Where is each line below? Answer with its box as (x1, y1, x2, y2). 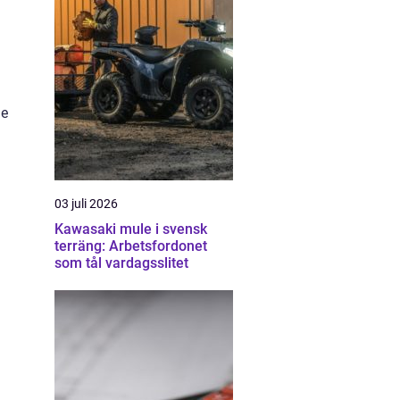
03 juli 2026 (54, 196, 118, 211)
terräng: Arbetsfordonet (54, 237, 207, 254)
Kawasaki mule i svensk (54, 221, 207, 237)
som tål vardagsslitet (54, 254, 188, 271)
